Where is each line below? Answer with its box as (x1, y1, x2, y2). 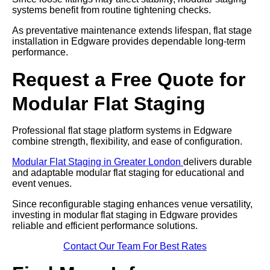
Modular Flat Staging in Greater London (12, 156, 183, 167)
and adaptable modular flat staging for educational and (12, 167, 244, 178)
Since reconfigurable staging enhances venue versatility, (12, 198, 253, 209)
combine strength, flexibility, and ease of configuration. (12, 136, 242, 146)
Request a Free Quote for (12, 68, 245, 90)
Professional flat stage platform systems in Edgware (12, 125, 232, 136)
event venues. (12, 178, 72, 189)
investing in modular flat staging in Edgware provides (12, 209, 237, 220)
